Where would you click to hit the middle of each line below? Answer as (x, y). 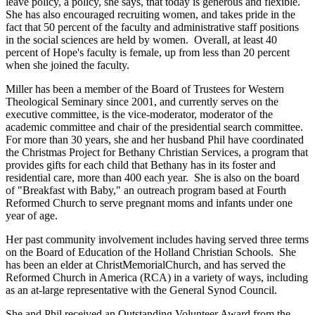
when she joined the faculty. (67, 65)
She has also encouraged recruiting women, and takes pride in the (150, 15)
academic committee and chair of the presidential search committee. (154, 127)
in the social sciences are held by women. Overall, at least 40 (141, 40)
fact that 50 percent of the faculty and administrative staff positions (152, 27)
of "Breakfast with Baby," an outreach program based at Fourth (146, 191)
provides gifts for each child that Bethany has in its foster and (141, 165)
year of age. (32, 216)
